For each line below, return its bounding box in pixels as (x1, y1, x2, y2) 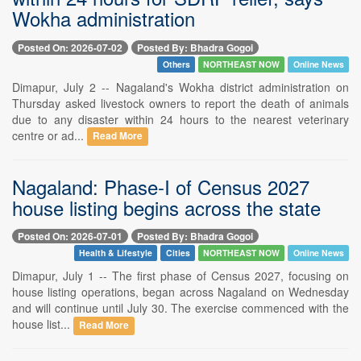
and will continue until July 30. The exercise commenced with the (12, 299, 349, 316)
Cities (165, 246, 190, 259)
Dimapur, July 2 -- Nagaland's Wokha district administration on (12, 78, 349, 95)
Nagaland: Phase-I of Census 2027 (12, 172, 309, 201)
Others (162, 57, 190, 70)
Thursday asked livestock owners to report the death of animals (12, 94, 349, 111)
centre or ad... (12, 127, 87, 143)
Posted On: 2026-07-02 (18, 39, 122, 55)
